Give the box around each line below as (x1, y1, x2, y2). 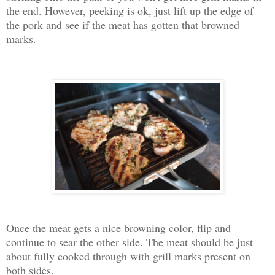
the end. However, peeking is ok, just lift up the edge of (6, 2, 254, 18)
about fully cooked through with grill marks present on (6, 249, 250, 264)
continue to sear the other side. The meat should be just (6, 234, 253, 250)
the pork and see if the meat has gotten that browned (6, 17, 239, 32)
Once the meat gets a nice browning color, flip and (6, 220, 231, 236)
